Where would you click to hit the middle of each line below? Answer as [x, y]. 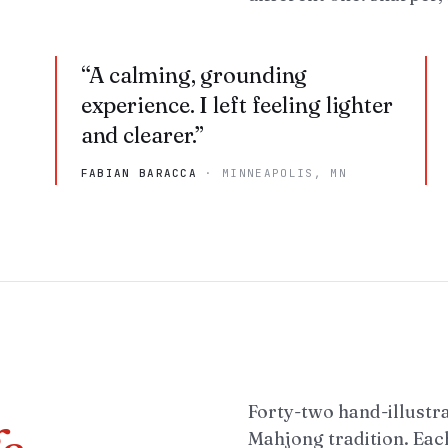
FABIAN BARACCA [139, 173]
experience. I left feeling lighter [236, 105]
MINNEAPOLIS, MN [284, 173]
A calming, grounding [198, 75]
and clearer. [138, 135]
